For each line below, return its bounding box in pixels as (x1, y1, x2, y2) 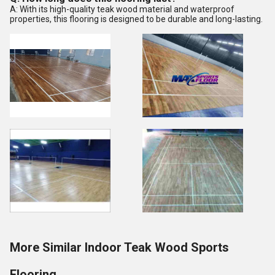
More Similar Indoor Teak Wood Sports (10, 240, 229, 255)
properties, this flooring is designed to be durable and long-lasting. (10, 14, 263, 24)
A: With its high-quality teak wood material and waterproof (10, 4, 234, 14)
